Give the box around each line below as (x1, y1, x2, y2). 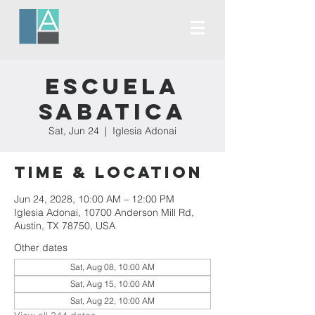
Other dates (14, 241, 67, 254)
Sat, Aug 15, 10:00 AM (70, 278, 155, 289)
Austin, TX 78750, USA (14, 219, 115, 232)
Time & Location (14, 162, 203, 182)
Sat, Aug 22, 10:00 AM (70, 295, 155, 306)
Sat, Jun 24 (49, 124, 99, 137)
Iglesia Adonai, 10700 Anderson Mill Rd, (14, 206, 194, 219)
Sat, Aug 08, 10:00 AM (70, 262, 155, 272)
